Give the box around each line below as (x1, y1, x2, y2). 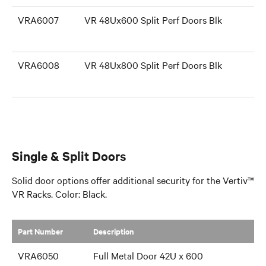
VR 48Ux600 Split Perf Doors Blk (84, 13, 222, 26)
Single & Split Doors (12, 147, 126, 164)
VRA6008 (18, 58, 59, 71)
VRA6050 (18, 249, 59, 262)
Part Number (18, 226, 63, 237)
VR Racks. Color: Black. (12, 187, 107, 200)
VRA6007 (18, 13, 59, 26)
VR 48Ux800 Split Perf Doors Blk (84, 58, 222, 71)
